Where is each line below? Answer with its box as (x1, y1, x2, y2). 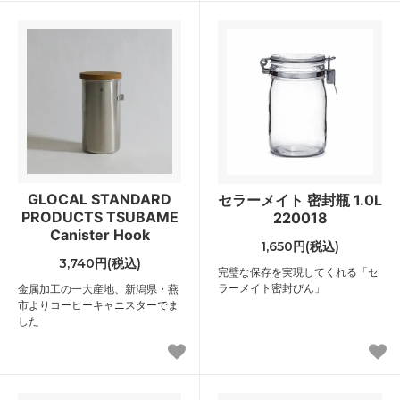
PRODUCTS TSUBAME (21, 207, 179, 226)
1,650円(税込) (261, 237, 339, 254)
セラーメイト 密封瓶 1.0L (218, 190, 382, 209)
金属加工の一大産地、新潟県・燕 (18, 281, 179, 296)
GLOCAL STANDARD (28, 189, 171, 208)
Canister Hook (49, 225, 150, 244)
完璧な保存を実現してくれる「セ (218, 264, 379, 279)
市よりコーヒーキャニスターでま (18, 297, 179, 312)
